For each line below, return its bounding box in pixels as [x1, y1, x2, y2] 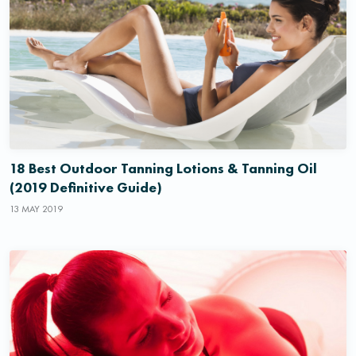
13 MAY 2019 [10, 202, 63, 215]
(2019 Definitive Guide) [10, 177, 162, 196]
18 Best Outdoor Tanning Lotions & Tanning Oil [10, 158, 317, 177]
